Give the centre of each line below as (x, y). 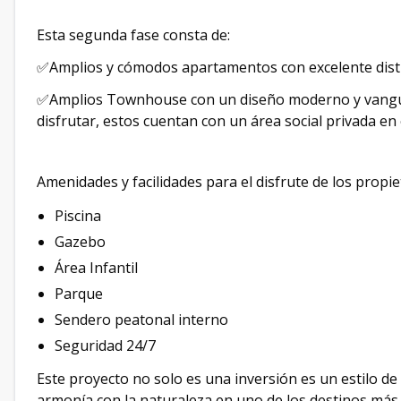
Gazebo (82, 242)
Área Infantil (96, 268)
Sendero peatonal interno (143, 320)
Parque (81, 294)
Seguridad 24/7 (105, 346)
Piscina (78, 216)
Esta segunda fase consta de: (135, 35)
